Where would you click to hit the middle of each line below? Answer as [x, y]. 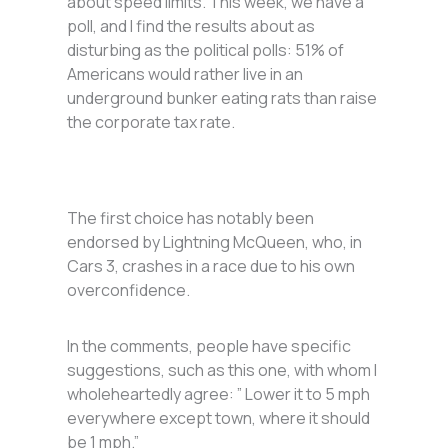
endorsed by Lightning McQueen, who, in [215, 242]
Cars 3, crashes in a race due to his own [211, 266]
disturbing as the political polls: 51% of [206, 50]
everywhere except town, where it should [219, 418]
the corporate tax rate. [153, 122]
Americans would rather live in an [185, 74]
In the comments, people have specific [209, 346]
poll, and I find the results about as [191, 26]
